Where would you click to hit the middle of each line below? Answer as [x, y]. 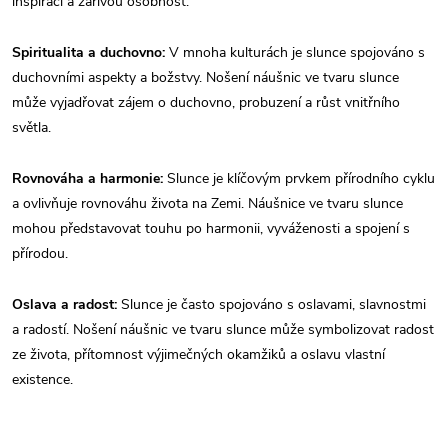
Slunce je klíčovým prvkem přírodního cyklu [299, 178]
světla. [31, 127]
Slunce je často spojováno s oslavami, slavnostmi [271, 304]
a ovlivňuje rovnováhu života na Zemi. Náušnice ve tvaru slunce [207, 203]
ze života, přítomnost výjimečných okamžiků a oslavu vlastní [198, 354]
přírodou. [40, 253]
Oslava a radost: [64, 304]
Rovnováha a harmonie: [87, 178]
